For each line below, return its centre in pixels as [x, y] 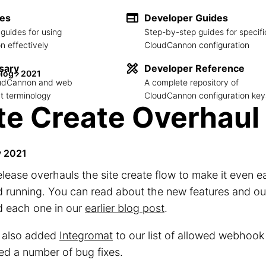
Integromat [86, 235]
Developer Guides [186, 18]
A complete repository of [191, 82]
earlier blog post [125, 208]
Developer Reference [194, 68]
